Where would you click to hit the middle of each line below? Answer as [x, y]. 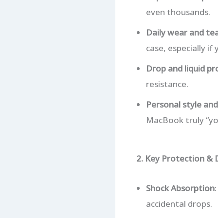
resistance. [167, 84]
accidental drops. [179, 203]
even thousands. [178, 12]
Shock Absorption [180, 188]
